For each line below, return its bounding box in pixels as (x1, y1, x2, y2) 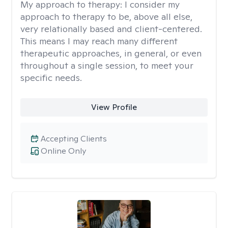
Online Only (41, 146, 86, 156)
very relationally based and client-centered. (20, 23, 202, 35)
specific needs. (20, 72, 82, 83)
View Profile (91, 102, 137, 112)
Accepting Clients (41, 133, 107, 144)
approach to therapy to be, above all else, (20, 11, 192, 22)
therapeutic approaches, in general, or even (20, 47, 202, 59)
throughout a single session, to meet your (20, 60, 193, 71)
